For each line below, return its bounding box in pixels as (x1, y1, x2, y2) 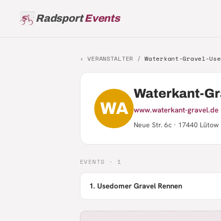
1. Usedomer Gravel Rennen (89, 181, 182, 191)
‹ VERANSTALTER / (80, 54, 145, 63)
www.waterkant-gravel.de (134, 105, 219, 115)
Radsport (36, 13, 83, 24)
